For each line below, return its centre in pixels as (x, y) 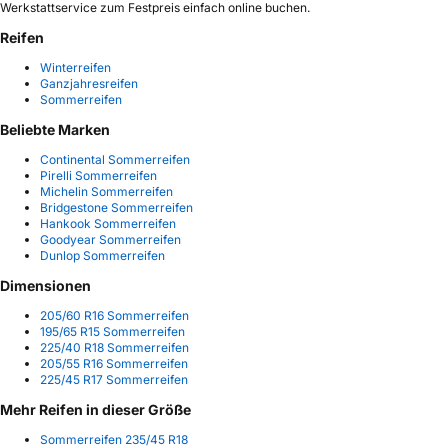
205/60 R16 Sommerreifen (114, 315)
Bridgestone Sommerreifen (116, 207)
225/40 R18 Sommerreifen (114, 347)
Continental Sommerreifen (115, 159)
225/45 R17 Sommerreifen (114, 379)
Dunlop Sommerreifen (102, 255)
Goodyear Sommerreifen (110, 239)
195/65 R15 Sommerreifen (112, 331)
